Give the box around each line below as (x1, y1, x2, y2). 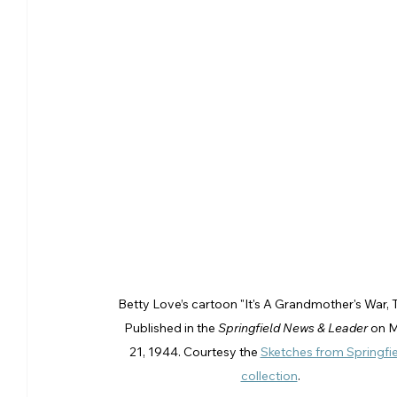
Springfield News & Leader (218, 319, 368, 336)
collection (240, 367, 298, 384)
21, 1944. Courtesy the (128, 343, 261, 360)
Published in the (124, 319, 218, 336)
